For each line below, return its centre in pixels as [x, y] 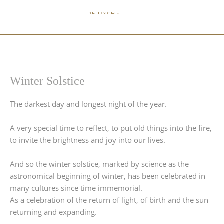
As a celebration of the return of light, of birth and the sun [109, 200]
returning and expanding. [53, 212]
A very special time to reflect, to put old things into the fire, [111, 128]
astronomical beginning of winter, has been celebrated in [108, 176]
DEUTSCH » [104, 14]
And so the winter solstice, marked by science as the [99, 164]
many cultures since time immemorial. [76, 188]
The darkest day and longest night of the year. [88, 104]
